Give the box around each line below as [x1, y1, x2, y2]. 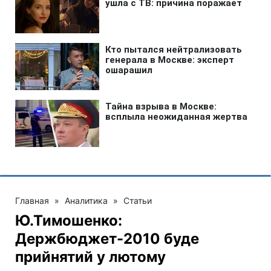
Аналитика [65, 195, 108, 206]
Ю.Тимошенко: [15, 212, 122, 229]
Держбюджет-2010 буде [15, 230, 199, 247]
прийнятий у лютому [15, 248, 166, 266]
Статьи [123, 195, 152, 206]
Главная [15, 195, 49, 206]
